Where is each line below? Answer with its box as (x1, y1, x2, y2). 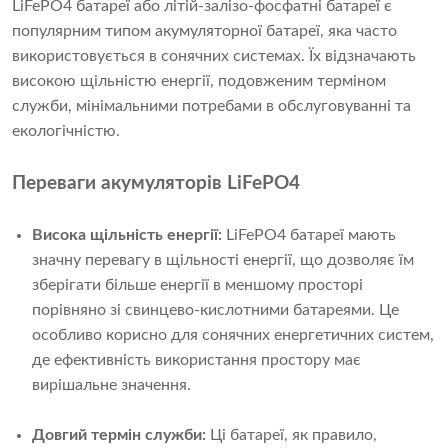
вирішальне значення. (32, 377, 191, 394)
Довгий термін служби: (32, 427, 210, 444)
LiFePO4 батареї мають (222, 227, 396, 244)
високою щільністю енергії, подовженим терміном (12, 73, 386, 90)
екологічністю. (12, 123, 120, 140)
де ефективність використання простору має (32, 352, 361, 369)
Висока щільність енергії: (32, 227, 222, 244)
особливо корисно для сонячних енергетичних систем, (32, 327, 434, 344)
